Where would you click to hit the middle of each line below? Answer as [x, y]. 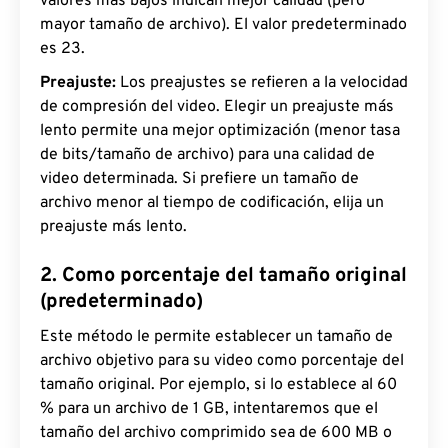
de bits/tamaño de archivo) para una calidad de [207, 155]
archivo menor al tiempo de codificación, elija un [212, 203]
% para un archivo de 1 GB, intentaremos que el [209, 409]
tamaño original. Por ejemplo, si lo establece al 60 [218, 385]
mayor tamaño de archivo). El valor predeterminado [223, 25]
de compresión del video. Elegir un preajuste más [217, 107]
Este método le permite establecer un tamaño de [216, 337]
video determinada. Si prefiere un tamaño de [199, 179]
